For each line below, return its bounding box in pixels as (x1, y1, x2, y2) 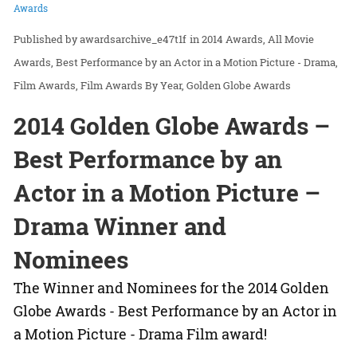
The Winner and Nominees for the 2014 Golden (14, 278, 329, 298)
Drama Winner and (14, 210, 226, 242)
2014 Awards (202, 32, 263, 47)
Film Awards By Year (80, 78, 182, 93)
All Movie (268, 32, 314, 47)
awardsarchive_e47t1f (80, 32, 186, 47)
